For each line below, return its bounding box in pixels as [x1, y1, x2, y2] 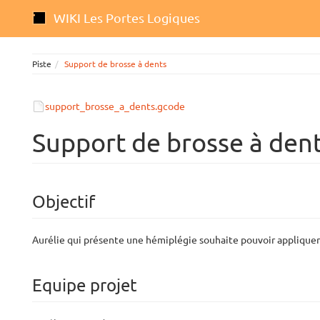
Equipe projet [32, 276, 137, 295]
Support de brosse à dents [64, 59, 166, 69]
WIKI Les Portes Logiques [54, 11, 200, 25]
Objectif [32, 192, 95, 211]
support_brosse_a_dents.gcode [45, 101, 185, 112]
